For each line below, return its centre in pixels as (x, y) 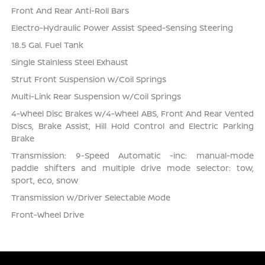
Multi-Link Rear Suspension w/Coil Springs (96, 96)
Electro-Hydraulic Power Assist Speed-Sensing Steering (122, 28)
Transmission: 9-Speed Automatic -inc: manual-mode (132, 156)
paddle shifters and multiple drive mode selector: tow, (132, 168)
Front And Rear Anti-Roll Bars (70, 11)
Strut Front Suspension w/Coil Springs (89, 79)
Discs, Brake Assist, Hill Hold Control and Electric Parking (132, 126)
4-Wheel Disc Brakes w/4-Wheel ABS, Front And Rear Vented (132, 114)
